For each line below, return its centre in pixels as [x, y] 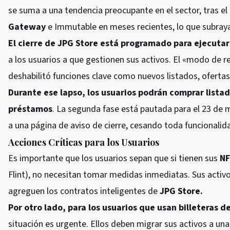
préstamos [30, 109]
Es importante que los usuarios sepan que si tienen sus [113, 158]
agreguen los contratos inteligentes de [84, 191]
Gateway [28, 27]
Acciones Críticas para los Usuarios [84, 142]
